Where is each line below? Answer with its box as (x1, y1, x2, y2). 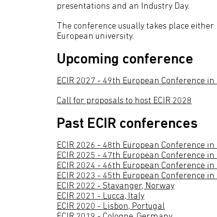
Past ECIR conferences (57, 117, 198, 132)
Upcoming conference (57, 52, 193, 67)
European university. (57, 32, 134, 41)
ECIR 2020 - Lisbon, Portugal (57, 202, 165, 211)
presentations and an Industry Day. (57, 2, 189, 11)
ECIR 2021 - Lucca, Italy (57, 192, 144, 201)
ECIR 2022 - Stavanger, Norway (57, 182, 174, 191)
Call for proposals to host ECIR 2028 (57, 96, 192, 106)
